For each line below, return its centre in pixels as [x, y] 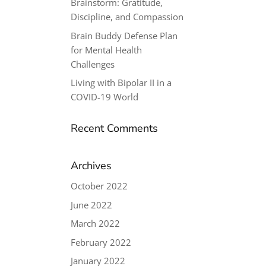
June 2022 [92, 205]
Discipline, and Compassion [127, 17]
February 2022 [101, 242]
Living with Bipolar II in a [121, 83]
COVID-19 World [105, 97]
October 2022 [99, 186]
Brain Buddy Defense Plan [124, 35]
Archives [91, 166]
